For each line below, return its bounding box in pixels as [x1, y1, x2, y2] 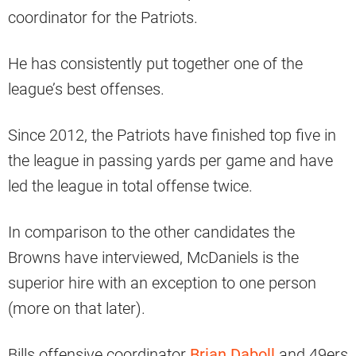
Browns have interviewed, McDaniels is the [8, 247, 299, 267]
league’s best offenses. [8, 79, 164, 99]
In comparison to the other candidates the [8, 222, 295, 242]
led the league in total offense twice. [8, 176, 253, 195]
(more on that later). [8, 298, 145, 318]
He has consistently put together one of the [8, 53, 303, 73]
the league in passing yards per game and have [8, 150, 333, 170]
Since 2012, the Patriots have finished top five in [8, 125, 336, 145]
